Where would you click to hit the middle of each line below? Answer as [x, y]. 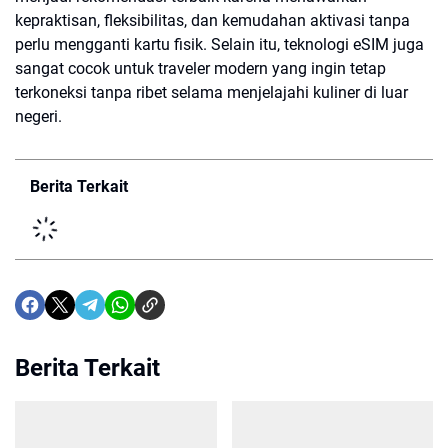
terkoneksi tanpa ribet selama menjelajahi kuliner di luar [211, 92]
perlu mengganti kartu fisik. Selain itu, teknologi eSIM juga [219, 44]
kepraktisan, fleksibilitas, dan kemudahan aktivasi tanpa [212, 20]
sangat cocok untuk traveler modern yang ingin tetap [200, 68]
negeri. [38, 116]
